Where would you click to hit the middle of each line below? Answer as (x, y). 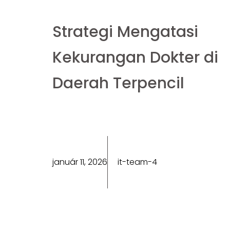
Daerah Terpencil (118, 83)
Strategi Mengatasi (125, 32)
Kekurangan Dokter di (135, 57)
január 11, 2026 (80, 162)
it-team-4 (137, 162)
